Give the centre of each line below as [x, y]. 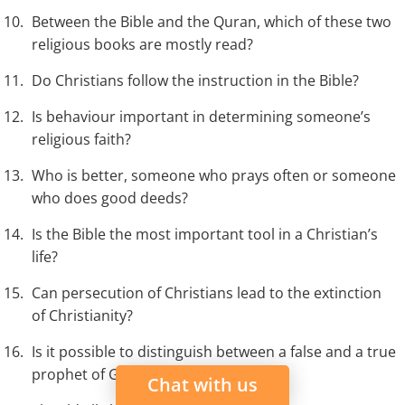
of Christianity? [82, 316]
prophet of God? [88, 375]
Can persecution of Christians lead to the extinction [207, 293]
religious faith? [81, 140]
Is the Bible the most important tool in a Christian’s [205, 235]
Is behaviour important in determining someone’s [201, 117]
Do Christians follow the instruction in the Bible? [195, 81]
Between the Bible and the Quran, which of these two [212, 22]
